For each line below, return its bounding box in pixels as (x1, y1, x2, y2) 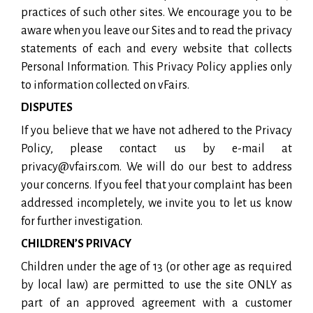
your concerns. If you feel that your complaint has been (21, 178, 292, 191)
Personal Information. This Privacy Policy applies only (21, 60, 292, 73)
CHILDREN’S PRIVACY (21, 237, 131, 250)
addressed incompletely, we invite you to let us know (21, 196, 292, 210)
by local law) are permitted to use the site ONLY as (21, 278, 292, 291)
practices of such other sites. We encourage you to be (21, 6, 292, 19)
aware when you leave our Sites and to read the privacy (21, 24, 292, 37)
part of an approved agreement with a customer (21, 296, 292, 310)
